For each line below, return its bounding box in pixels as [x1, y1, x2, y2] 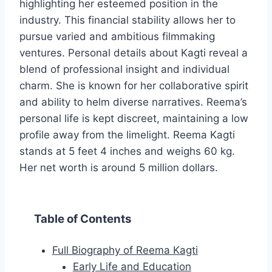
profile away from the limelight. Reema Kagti [19, 129, 235, 141]
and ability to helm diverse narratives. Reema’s [19, 96, 247, 109]
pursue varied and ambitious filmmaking [19, 30, 215, 43]
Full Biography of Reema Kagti [52, 244, 198, 257]
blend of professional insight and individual [19, 63, 229, 76]
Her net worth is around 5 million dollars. [19, 161, 218, 174]
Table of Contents [34, 212, 132, 226]
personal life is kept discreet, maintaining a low [19, 112, 248, 125]
